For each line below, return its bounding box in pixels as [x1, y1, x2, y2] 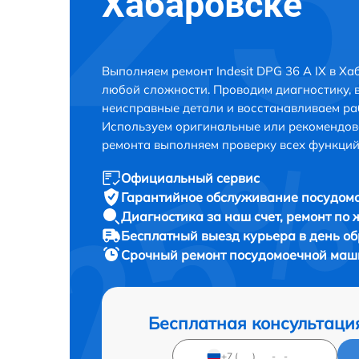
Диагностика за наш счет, [121, 208, 286, 225]
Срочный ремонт [121, 247, 229, 264]
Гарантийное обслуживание [121, 189, 301, 206]
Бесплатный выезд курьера [121, 228, 299, 244]
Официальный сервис [121, 170, 260, 187]
